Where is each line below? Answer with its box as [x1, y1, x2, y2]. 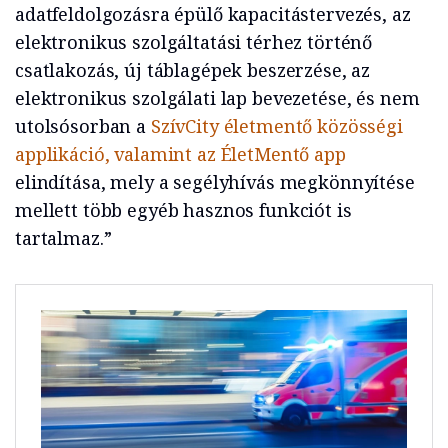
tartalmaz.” [15, 225, 112, 250]
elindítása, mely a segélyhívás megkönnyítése [15, 169, 415, 194]
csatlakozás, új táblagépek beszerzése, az [15, 57, 371, 82]
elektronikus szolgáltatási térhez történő [15, 29, 373, 54]
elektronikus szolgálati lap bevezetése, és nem [15, 85, 420, 110]
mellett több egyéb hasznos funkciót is [15, 197, 352, 222]
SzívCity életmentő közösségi [150, 113, 403, 138]
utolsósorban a [15, 113, 151, 138]
